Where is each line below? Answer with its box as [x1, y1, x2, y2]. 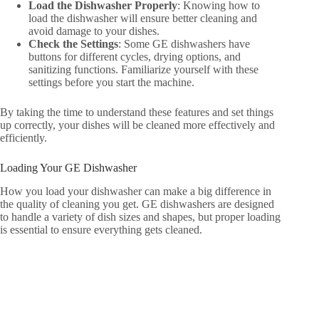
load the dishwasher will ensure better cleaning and [28, 12, 257, 25]
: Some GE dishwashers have [118, 38, 250, 51]
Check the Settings [28, 38, 118, 51]
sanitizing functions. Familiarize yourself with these [28, 63, 258, 76]
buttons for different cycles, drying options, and [28, 51, 241, 63]
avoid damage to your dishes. [28, 25, 159, 38]
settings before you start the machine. [28, 76, 194, 89]
